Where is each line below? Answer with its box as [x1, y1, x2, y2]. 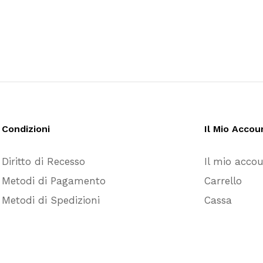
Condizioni [2, 123, 50, 134]
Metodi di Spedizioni [2, 194, 100, 206]
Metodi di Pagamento [2, 174, 106, 187]
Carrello [204, 174, 242, 187]
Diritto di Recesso [2, 155, 85, 167]
